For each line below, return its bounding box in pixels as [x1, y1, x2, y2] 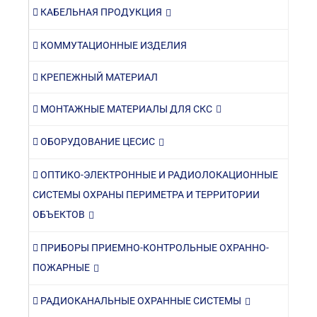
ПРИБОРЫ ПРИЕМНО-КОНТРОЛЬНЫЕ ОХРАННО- [38, 241, 269, 253]
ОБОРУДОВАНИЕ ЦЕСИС [38, 136, 155, 148]
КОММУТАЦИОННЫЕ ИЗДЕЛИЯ [38, 39, 187, 51]
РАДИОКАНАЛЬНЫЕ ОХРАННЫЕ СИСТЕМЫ [38, 294, 241, 306]
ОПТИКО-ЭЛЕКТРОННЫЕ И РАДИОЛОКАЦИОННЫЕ [38, 169, 278, 181]
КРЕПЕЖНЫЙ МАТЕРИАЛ [38, 71, 158, 83]
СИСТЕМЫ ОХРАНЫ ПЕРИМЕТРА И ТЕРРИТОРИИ [33, 189, 260, 201]
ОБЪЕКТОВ [33, 209, 85, 221]
